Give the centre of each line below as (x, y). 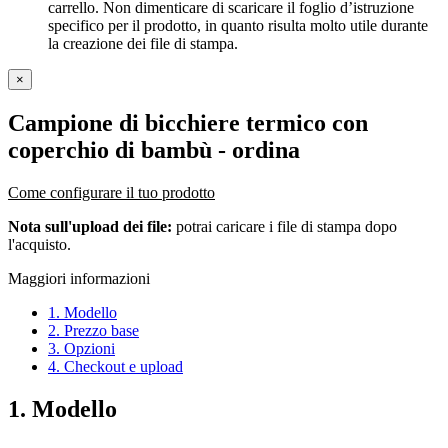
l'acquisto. (39, 244)
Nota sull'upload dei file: (90, 226)
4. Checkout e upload (115, 366)
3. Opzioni (81, 348)
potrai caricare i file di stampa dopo (284, 226)
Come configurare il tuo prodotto (111, 192)
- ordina (256, 149)
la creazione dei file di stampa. (143, 43)
